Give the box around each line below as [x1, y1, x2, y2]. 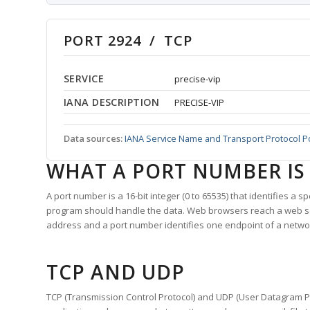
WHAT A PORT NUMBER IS [46, 158, 305, 185]
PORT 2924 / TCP [64, 31, 192, 51]
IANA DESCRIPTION [64, 95, 160, 109]
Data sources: [64, 132, 122, 145]
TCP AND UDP [46, 259, 185, 286]
